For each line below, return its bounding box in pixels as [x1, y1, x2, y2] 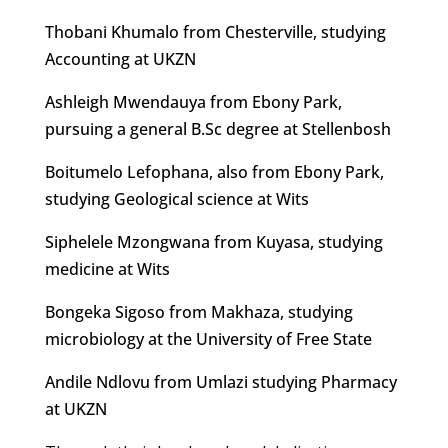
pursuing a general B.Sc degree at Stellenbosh [44, 118, 391, 140]
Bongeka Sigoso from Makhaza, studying [44, 301, 353, 323]
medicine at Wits [44, 258, 170, 280]
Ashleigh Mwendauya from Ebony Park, [44, 91, 342, 113]
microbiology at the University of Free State [44, 328, 372, 350]
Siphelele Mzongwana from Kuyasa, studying [44, 231, 383, 253]
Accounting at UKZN [44, 48, 196, 70]
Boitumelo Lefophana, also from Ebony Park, [44, 161, 384, 183]
